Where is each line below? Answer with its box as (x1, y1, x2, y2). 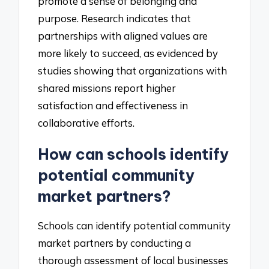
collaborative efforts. (38, 116, 135, 130)
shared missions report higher (38, 82, 176, 95)
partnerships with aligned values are (38, 29, 208, 43)
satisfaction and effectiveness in (38, 99, 189, 112)
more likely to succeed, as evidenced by (38, 47, 219, 60)
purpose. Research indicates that (38, 12, 192, 25)
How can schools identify (38, 145, 229, 165)
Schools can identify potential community (38, 219, 231, 232)
